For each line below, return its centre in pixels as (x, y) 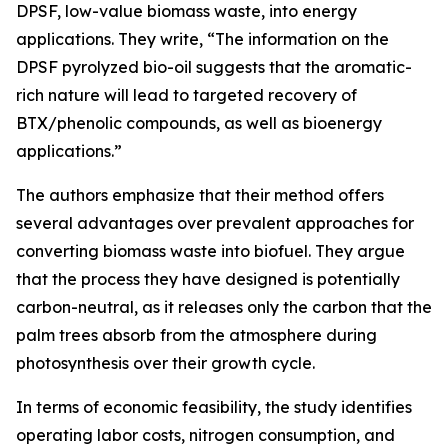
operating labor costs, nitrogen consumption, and (205, 435)
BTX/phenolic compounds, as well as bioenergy (199, 123)
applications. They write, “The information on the (202, 39)
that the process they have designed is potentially (208, 279)
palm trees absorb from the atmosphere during (196, 335)
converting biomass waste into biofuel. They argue (210, 251)
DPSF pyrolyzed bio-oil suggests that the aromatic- (214, 67)
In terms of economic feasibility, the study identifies (214, 407)
